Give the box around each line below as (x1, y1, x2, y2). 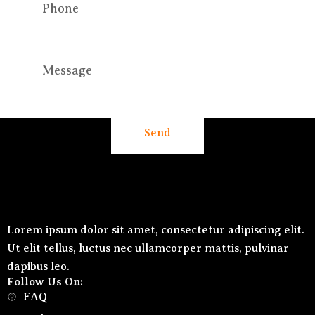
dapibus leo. (7, 260, 70, 274)
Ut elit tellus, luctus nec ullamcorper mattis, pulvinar (7, 242, 289, 255)
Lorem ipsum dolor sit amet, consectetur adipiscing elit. (7, 224, 304, 237)
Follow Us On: (7, 276, 83, 289)
